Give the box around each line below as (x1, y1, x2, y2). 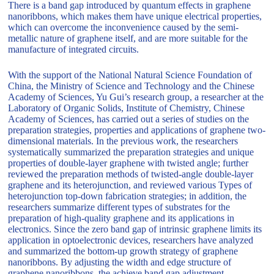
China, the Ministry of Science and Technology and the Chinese (8, 81, 255, 92)
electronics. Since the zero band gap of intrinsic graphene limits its (8, 224, 262, 235)
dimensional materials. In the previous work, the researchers (8, 136, 239, 147)
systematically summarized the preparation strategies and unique (8, 147, 254, 158)
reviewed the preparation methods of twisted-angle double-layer (8, 169, 254, 180)
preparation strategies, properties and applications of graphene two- (8, 125, 266, 136)
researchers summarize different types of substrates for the (8, 202, 231, 213)
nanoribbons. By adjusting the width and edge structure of (8, 257, 232, 268)
